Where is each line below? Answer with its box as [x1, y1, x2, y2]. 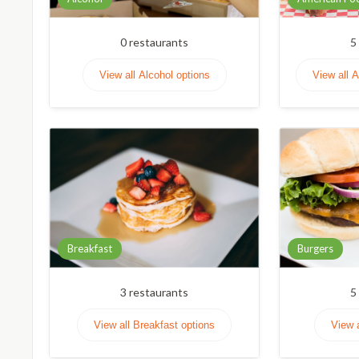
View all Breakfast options [94, 319, 216, 332]
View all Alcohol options [99, 69, 210, 82]
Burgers [297, 242, 334, 256]
